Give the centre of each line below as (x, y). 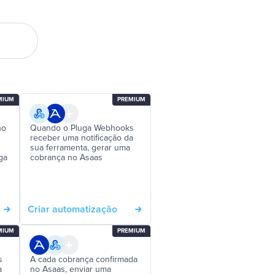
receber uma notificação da (82, 138)
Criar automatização (72, 209)
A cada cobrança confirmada (84, 260)
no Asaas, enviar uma (71, 269)
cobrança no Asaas (66, 158)
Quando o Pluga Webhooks (82, 128)
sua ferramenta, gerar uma (80, 148)
